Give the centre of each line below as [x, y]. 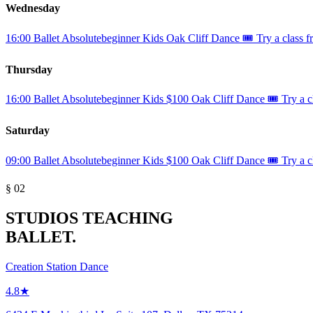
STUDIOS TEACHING [89, 218]
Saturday [28, 131]
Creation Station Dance [57, 266]
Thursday [29, 69]
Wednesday [33, 8]
